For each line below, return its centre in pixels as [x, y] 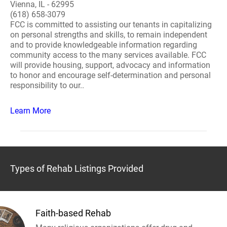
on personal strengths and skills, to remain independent [109, 35]
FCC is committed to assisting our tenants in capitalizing [111, 25]
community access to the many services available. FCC [108, 55]
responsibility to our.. [47, 85]
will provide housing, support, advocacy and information [110, 65]
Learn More [30, 111]
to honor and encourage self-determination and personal [110, 75]
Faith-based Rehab [73, 213]
